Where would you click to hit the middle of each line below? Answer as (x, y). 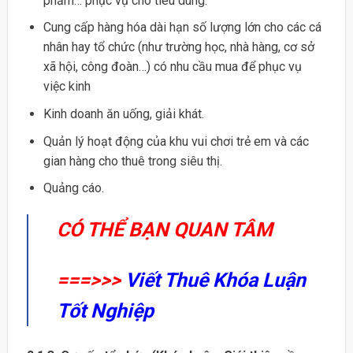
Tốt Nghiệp (105, 310)
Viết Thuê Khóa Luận (215, 280)
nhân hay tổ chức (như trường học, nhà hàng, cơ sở (178, 47)
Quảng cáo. (73, 188)
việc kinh (67, 87)
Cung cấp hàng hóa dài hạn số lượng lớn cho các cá (182, 28)
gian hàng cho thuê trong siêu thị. (132, 161)
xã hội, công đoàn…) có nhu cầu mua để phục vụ (172, 67)
